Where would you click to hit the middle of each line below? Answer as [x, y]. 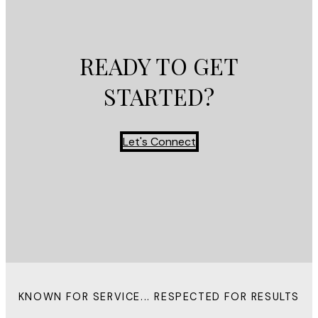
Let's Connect [159, 142]
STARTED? [159, 97]
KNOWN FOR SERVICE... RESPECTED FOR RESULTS [159, 296]
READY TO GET [159, 66]
